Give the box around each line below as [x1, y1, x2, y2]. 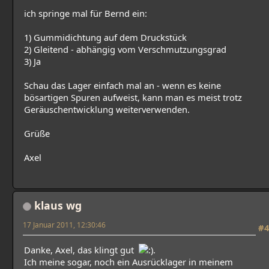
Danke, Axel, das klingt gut [24, 244, 139, 256]
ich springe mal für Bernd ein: [24, 7, 147, 19]
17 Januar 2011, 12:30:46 [23, 220, 106, 230]
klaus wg [34, 198, 82, 213]
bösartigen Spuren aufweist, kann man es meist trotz [24, 91, 242, 103]
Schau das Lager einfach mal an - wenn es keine [24, 79, 221, 91]
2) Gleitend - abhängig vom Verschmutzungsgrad [24, 43, 226, 55]
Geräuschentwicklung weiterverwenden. [24, 103, 190, 115]
